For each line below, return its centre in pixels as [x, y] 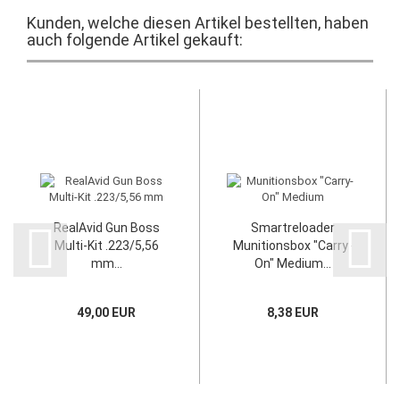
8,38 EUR [293, 312]
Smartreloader [293, 228]
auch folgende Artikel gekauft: [135, 40]
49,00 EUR [106, 312]
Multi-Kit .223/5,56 [106, 246]
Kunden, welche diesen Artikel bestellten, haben [198, 23]
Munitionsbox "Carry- [293, 246]
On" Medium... [293, 263]
